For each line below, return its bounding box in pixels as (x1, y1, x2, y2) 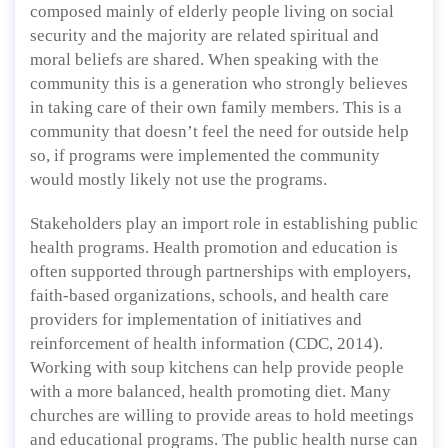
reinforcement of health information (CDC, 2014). (30, 334, 383, 353)
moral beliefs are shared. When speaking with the (30, 50, 379, 69)
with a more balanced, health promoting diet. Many (30, 382, 391, 401)
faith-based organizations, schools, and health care (30, 286, 389, 305)
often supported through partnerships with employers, (30, 262, 411, 281)
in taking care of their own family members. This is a (30, 98, 402, 117)
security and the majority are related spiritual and (30, 26, 379, 45)
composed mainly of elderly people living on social (30, 2, 394, 21)
